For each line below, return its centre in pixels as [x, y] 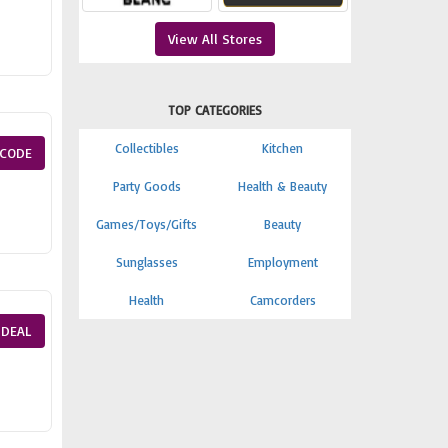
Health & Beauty [283, 186]
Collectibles [146, 148]
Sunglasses [146, 262]
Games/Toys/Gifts [147, 224]
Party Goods [146, 186]
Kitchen [283, 148]
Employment [282, 262]
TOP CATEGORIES [214, 110]
